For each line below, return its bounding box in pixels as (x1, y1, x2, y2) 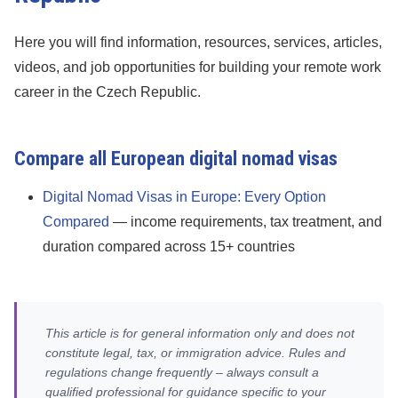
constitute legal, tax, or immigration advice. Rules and (45, 346, 346, 360)
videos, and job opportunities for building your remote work (14, 60, 381, 75)
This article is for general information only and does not (45, 326, 354, 340)
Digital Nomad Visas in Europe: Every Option (43, 189, 326, 204)
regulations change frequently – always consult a (45, 365, 319, 379)
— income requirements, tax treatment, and (109, 214, 382, 229)
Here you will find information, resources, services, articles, (14, 35, 382, 50)
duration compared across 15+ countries (43, 239, 295, 254)
